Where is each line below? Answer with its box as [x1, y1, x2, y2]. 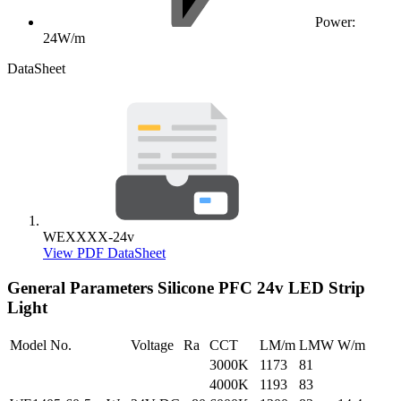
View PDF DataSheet [43, 245, 166, 261]
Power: [315, 14, 355, 30]
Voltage [131, 337, 174, 353]
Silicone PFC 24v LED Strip [158, 277, 365, 297]
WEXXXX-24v [43, 229, 134, 245]
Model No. [10, 337, 72, 353]
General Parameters [7, 277, 158, 297]
